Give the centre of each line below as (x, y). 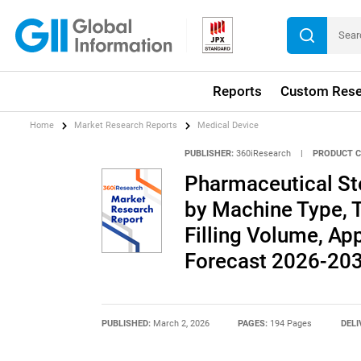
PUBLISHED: (127, 324)
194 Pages (291, 324)
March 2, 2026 (181, 324)
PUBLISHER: (209, 153)
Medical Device (228, 126)
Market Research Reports (126, 126)
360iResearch (263, 153)
